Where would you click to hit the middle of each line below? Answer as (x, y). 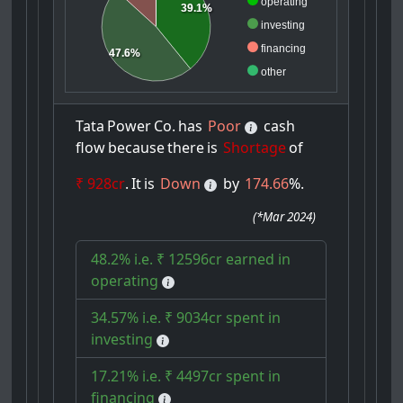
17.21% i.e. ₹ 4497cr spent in (186, 376)
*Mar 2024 (285, 217)
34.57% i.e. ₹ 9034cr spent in (186, 318)
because (137, 148)
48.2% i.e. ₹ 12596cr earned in (191, 260)
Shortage (255, 148)
